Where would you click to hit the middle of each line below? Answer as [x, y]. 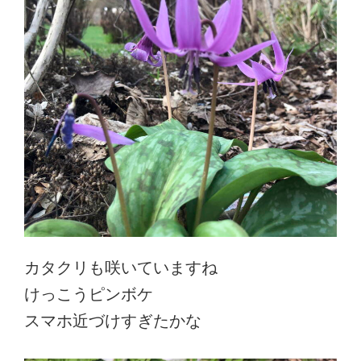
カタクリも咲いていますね [121, 268]
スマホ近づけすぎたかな [113, 321]
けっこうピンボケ [89, 295]
